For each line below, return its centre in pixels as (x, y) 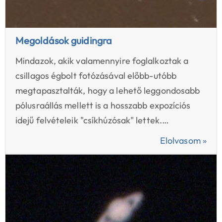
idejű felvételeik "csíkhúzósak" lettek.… (92, 120)
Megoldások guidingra (64, 40)
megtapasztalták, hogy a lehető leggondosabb (108, 90)
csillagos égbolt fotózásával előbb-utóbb (96, 76)
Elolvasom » (183, 140)
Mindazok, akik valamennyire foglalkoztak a (102, 61)
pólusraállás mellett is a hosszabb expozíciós (103, 105)
